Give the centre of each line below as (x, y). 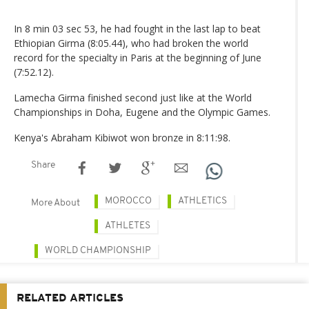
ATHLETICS (202, 201)
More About (56, 203)
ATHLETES (128, 226)
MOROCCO (128, 201)
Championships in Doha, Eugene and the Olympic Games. (142, 112)
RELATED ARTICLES (70, 299)
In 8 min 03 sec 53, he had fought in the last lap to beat (137, 29)
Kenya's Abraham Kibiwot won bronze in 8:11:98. (122, 138)
